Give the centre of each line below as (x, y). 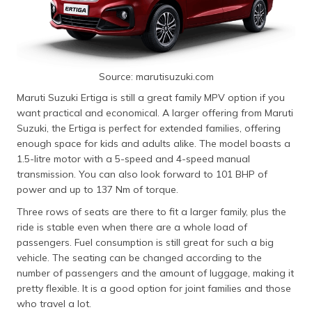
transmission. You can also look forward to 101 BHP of (142, 174)
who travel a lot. (54, 303)
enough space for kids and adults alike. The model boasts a (154, 143)
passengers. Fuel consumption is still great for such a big (145, 242)
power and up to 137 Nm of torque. (99, 189)
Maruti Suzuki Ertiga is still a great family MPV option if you (151, 97)
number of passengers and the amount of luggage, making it (155, 273)
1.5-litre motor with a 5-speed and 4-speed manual (133, 158)
